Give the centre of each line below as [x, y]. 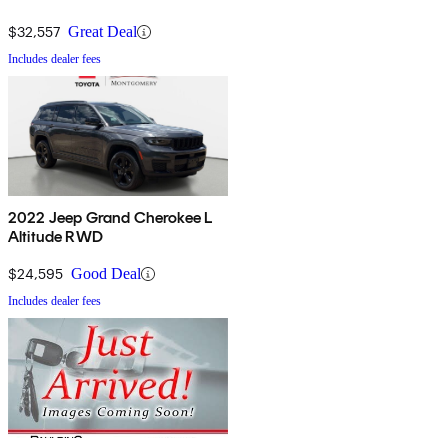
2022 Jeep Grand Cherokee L [110, 218]
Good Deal [106, 274]
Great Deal [102, 32]
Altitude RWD [55, 237]
